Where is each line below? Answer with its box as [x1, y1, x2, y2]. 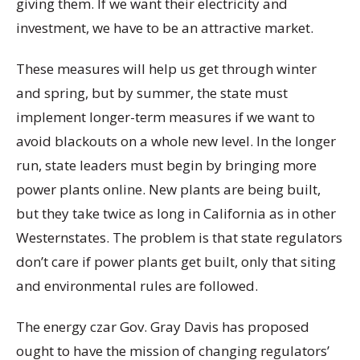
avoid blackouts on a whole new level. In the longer [16, 132, 336, 151]
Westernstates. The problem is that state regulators [16, 228, 342, 247]
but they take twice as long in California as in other [16, 204, 336, 223]
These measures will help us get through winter [16, 59, 317, 79]
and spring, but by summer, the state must [16, 84, 288, 103]
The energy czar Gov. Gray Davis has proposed [16, 317, 309, 337]
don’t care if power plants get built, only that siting [16, 252, 336, 272]
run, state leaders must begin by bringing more [16, 156, 317, 175]
